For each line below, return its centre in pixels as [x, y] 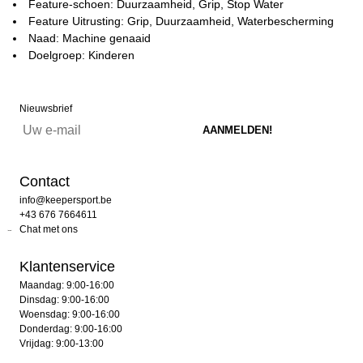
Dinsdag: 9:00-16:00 [64, 300]
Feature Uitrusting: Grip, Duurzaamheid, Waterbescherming [181, 21]
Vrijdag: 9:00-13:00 [62, 344]
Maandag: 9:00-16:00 [67, 285]
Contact [45, 181]
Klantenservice [67, 267]
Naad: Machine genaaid [90, 38]
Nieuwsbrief [46, 109]
